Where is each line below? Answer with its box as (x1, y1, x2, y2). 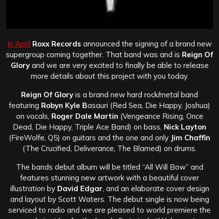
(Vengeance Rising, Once (118, 111, 203, 121)
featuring (9, 100, 41, 110)
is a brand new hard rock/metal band (73, 89, 198, 99)
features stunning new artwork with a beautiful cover (20, 173, 199, 182)
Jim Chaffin (169, 132, 210, 142)
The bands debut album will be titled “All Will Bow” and (16, 162, 203, 172)
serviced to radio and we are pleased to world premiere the (8, 205, 211, 215)
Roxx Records (30, 39, 81, 48)
